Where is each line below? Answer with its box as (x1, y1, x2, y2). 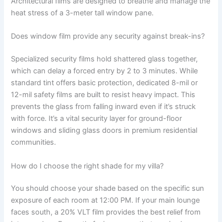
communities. (11, 138, 56, 147)
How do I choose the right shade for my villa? (11, 161, 164, 170)
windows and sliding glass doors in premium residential (11, 126, 198, 135)
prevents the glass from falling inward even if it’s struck (11, 102, 196, 111)
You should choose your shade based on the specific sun (11, 184, 205, 193)
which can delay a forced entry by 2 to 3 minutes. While (11, 66, 198, 76)
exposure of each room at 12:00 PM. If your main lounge (11, 196, 200, 205)
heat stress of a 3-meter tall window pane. (11, 8, 154, 17)
